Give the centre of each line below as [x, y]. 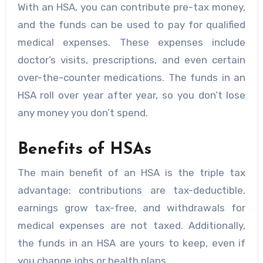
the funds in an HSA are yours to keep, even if [131, 243]
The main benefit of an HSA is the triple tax [131, 172]
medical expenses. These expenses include [131, 42]
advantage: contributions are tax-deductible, [131, 190]
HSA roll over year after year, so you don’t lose [131, 95]
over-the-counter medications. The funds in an [131, 77]
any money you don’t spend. [82, 112]
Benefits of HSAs [84, 149]
